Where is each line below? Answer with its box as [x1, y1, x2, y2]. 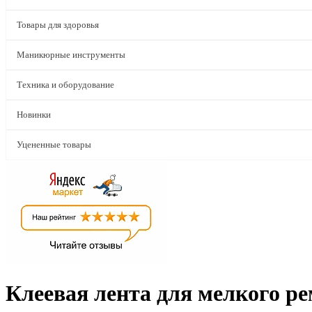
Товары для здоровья [17, 19, 99, 30]
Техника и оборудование [17, 79, 114, 90]
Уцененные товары [17, 139, 91, 150]
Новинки [17, 109, 51, 120]
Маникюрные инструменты [17, 49, 125, 60]
